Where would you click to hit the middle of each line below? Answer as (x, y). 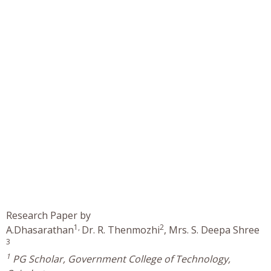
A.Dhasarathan (40, 230)
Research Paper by (48, 215)
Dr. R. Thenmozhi (121, 230)
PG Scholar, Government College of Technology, (120, 259)
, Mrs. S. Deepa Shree (212, 230)
